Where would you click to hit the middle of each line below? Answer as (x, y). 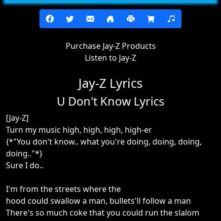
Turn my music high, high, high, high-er (79, 130)
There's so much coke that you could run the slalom (103, 213)
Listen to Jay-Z (110, 58)
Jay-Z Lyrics (110, 83)
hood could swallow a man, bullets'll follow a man (98, 201)
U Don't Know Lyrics (110, 101)
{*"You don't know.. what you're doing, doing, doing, (104, 142)
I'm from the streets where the (63, 189)
